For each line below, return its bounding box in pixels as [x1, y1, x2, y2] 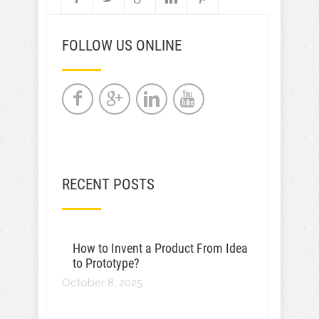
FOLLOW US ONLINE [62, 37, 182, 54]
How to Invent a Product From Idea [73, 241, 248, 256]
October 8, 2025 [62, 276, 142, 289]
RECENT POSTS [62, 176, 155, 193]
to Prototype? [73, 256, 140, 271]
